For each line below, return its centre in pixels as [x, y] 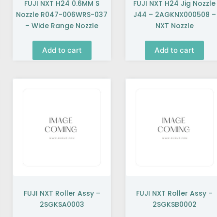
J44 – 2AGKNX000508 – [174, 14]
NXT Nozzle [174, 25]
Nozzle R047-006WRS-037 [62, 14]
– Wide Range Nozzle [62, 25]
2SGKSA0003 [62, 205]
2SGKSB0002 [174, 205]
